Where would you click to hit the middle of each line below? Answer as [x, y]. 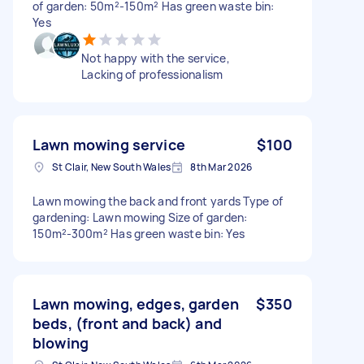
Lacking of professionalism [152, 74]
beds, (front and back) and [127, 323]
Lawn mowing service [109, 144]
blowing [61, 342]
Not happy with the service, [156, 58]
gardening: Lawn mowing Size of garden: [140, 217]
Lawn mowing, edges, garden [136, 303]
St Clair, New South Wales [112, 167]
